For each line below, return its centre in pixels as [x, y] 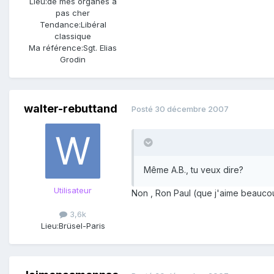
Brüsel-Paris [82, 226]
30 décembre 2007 [192, 109]
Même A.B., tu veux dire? [194, 169]
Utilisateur [73, 190]
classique [73, 36]
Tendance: [60, 24]
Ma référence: [56, 47]
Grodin [73, 59]
